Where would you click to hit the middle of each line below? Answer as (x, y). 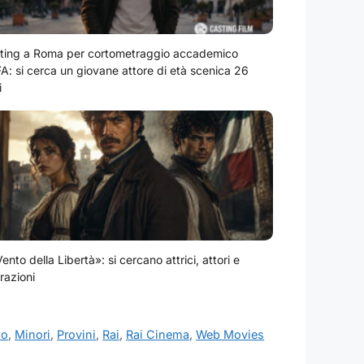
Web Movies (230, 335)
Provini (77, 335)
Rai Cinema (158, 335)
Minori (33, 335)
